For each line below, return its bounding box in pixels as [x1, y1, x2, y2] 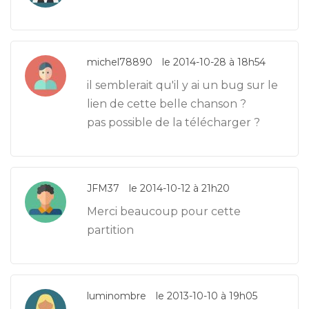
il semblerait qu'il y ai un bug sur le [87, 79, 278, 92]
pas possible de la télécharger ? [87, 116, 260, 130]
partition [87, 223, 134, 237]
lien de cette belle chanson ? [87, 97, 246, 111]
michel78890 [87, 56, 152, 69]
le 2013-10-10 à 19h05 [153, 290, 257, 303]
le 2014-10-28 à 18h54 [159, 56, 266, 69]
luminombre [87, 290, 146, 303]
